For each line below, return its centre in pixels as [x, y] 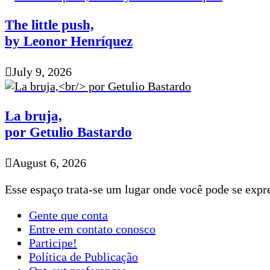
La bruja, [33, 115]
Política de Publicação [83, 257]
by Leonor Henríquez [69, 41]
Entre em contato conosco [92, 229]
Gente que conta [68, 215]
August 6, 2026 [49, 163]
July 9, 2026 [42, 72]
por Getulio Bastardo [68, 132]
